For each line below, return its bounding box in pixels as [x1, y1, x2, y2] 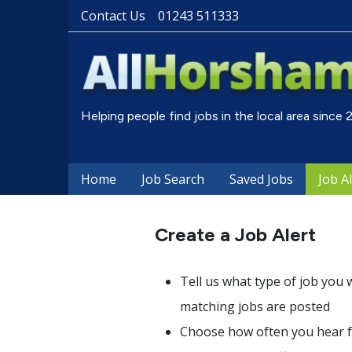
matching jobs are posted [179, 298, 330, 315]
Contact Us [81, 7, 145, 24]
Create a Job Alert [154, 223, 316, 246]
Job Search [141, 170, 204, 188]
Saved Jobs [229, 170, 293, 188]
